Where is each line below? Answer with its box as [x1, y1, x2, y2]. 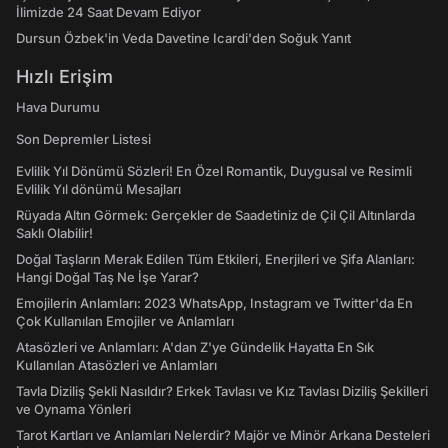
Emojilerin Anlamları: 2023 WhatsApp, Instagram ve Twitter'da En [16, 295, 413, 311]
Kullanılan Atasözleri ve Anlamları [16, 357, 217, 373]
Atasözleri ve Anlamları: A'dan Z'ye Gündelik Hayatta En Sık [16, 339, 374, 355]
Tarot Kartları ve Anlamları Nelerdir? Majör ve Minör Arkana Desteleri [16, 427, 430, 443]
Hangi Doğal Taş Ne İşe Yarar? [16, 269, 199, 285]
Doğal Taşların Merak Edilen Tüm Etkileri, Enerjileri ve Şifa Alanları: [16, 251, 415, 267]
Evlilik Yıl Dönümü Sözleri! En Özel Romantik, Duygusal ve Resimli [16, 163, 412, 179]
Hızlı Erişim [16, 66, 113, 87]
